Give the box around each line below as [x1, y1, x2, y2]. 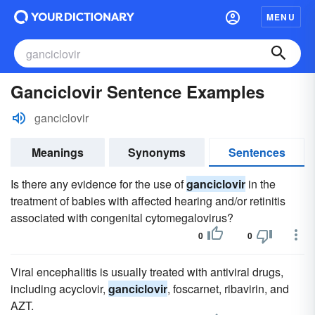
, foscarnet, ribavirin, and [167, 281, 289, 297]
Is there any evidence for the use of [11, 176, 186, 192]
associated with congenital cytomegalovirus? [11, 210, 233, 226]
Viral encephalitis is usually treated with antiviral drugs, [11, 264, 283, 280]
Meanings [32, 144, 84, 160]
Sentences [228, 144, 285, 160]
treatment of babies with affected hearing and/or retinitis [11, 193, 285, 209]
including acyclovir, [11, 281, 108, 297]
